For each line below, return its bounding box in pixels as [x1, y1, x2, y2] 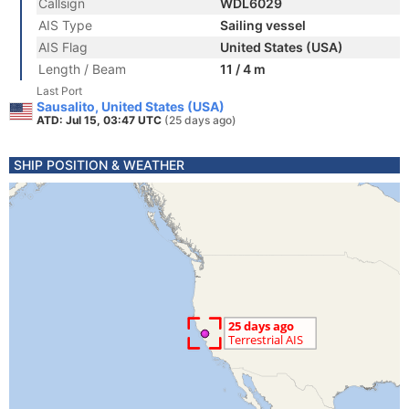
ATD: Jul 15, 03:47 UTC [37, 113, 164, 127]
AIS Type [38, 17, 92, 33]
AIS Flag [38, 39, 88, 55]
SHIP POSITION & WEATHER [14, 157, 184, 173]
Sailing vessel [220, 17, 306, 33]
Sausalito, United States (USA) [37, 99, 225, 114]
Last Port [37, 84, 82, 98]
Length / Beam [38, 61, 126, 77]
